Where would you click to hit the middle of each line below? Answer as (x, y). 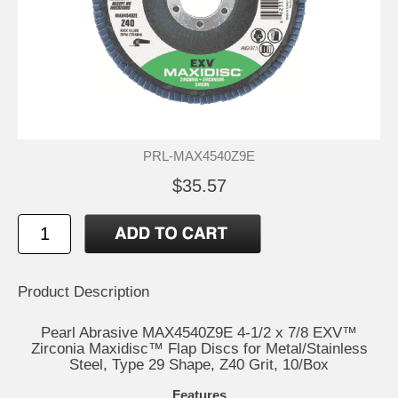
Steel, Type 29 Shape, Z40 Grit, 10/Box (199, 365)
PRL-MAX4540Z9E (199, 156)
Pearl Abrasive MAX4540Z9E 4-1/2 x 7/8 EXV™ (199, 333)
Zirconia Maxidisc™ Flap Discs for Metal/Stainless (199, 349)
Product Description (84, 292)
